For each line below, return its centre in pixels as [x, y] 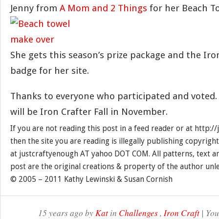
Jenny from [35, 8]
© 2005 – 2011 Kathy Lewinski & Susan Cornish [91, 179]
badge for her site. [50, 71]
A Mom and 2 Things [103, 8]
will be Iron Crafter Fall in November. [89, 112]
